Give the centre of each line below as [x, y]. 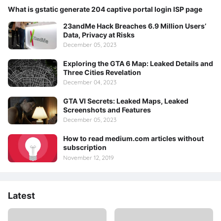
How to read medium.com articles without [133, 139]
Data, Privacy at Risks [99, 35]
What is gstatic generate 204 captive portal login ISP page [105, 9]
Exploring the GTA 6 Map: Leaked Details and [138, 63]
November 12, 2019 [89, 157]
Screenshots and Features [107, 110]
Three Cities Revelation [102, 72]
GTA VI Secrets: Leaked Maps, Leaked [126, 101]
